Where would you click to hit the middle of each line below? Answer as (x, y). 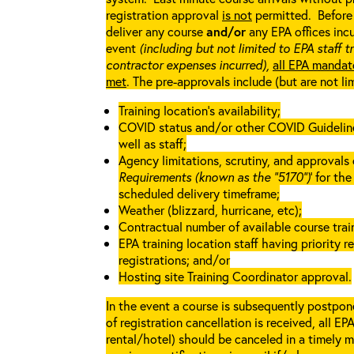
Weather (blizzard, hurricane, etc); (210, 210)
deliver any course (156, 31)
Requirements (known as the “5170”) (215, 177)
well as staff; (153, 143)
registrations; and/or (174, 260)
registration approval (164, 15)
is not (237, 15)
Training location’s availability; (200, 110)
